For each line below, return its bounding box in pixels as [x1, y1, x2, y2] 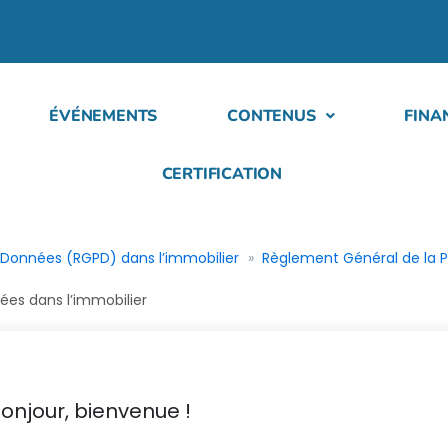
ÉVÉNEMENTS [49, 105, 158, 127]
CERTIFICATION [161, 163, 282, 185]
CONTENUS [227, 105, 316, 127]
